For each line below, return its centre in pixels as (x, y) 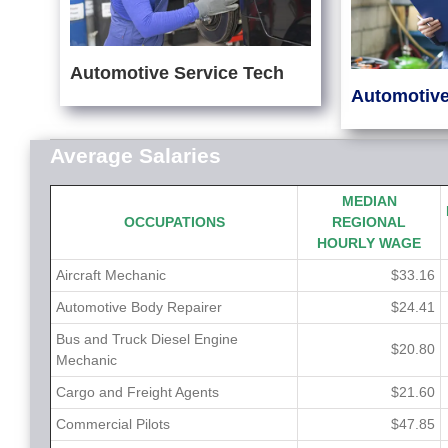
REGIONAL (369, 222)
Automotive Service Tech (177, 73)
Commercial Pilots (113, 424)
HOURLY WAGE (369, 243)
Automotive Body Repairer (139, 307)
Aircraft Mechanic (111, 275)
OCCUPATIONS (174, 222)
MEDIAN (369, 201)
